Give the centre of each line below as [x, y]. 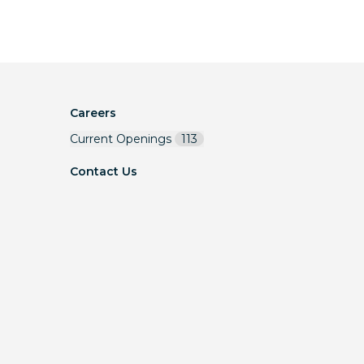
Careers [93, 113]
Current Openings [121, 139]
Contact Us [104, 171]
